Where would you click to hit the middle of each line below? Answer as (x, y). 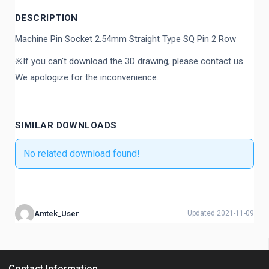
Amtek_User (57, 214)
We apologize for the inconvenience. (87, 77)
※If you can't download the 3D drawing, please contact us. (130, 61)
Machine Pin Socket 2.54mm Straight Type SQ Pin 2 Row (125, 39)
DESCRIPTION (47, 18)
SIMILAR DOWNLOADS (66, 125)
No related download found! (81, 153)
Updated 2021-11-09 (221, 213)
